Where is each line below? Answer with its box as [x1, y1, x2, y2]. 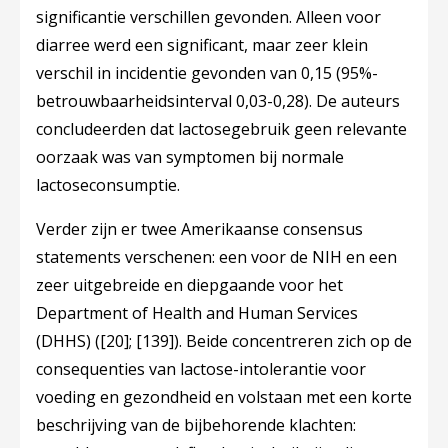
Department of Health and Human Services [36, 302, 358, 324]
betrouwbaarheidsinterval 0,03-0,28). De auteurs [36, 90, 400, 112]
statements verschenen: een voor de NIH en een [36, 246, 397, 268]
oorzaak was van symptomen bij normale [36, 146, 344, 168]
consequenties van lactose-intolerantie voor [36, 358, 366, 380]
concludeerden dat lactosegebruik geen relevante [36, 118, 407, 140]
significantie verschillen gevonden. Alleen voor [36, 6, 381, 28]
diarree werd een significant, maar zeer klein [36, 34, 368, 56]
